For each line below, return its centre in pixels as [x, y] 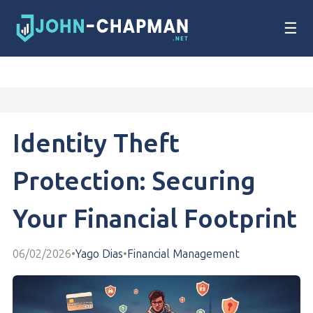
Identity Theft [96, 144]
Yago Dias [99, 254]
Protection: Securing [134, 181]
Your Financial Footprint [155, 219]
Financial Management [183, 254]
